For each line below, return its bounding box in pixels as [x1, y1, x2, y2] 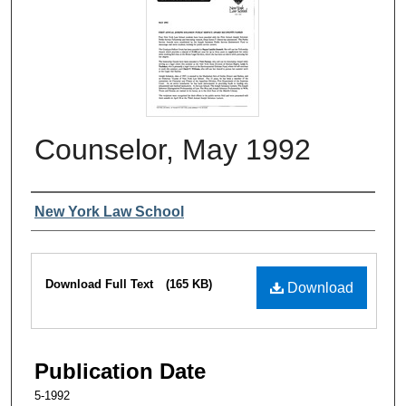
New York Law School [34, 203, 184, 219]
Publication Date [34, 358, 206, 383]
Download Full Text [45, 276, 157, 291]
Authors [31, 198, 105, 224]
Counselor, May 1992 [34, 132, 311, 166]
